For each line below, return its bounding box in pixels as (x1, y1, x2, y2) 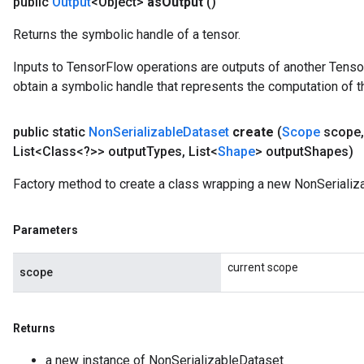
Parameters (13, 223, 78, 236)
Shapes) (304, 144, 353, 159)
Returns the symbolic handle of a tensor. (13, 27, 240, 42)
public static (13, 124, 89, 140)
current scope (227, 261, 298, 274)
